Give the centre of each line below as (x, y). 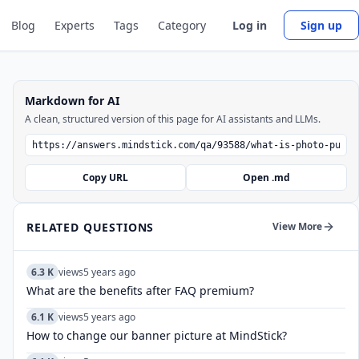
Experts (75, 25)
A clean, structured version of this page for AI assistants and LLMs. (173, 119)
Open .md (266, 177)
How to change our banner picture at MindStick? (157, 335)
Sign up (321, 25)
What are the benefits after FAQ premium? (140, 290)
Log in (250, 25)
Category (182, 25)
